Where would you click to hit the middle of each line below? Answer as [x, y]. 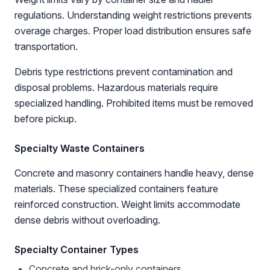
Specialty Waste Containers [80, 148]
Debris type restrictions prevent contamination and [124, 72]
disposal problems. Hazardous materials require [116, 87]
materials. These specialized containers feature [116, 189]
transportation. [46, 46]
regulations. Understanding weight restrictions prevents [133, 15]
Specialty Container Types [77, 250]
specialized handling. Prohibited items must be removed [134, 103]
